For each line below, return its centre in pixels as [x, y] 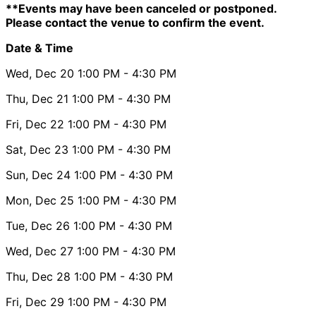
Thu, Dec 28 [38, 276]
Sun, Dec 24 [38, 175]
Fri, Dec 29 [35, 302]
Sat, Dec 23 [37, 149]
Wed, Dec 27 [39, 251]
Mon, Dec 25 [40, 200]
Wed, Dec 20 [40, 73]
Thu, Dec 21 [37, 98]
